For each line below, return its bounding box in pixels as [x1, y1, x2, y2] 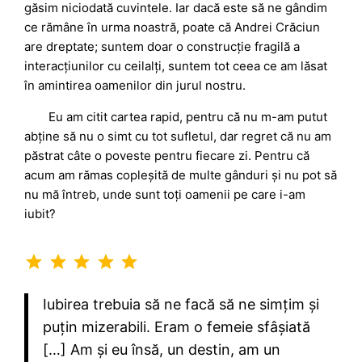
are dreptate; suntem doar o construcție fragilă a [24, 39, 301, 55]
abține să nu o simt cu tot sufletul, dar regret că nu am [24, 128, 332, 145]
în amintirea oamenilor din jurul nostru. [24, 78, 246, 94]
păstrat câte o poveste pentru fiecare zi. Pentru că [24, 148, 310, 164]
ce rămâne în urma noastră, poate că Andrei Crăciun [24, 19, 321, 36]
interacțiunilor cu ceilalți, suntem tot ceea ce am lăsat [24, 58, 328, 74]
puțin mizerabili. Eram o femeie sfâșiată [42, 318, 310, 336]
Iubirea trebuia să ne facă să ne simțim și [42, 296, 319, 314]
